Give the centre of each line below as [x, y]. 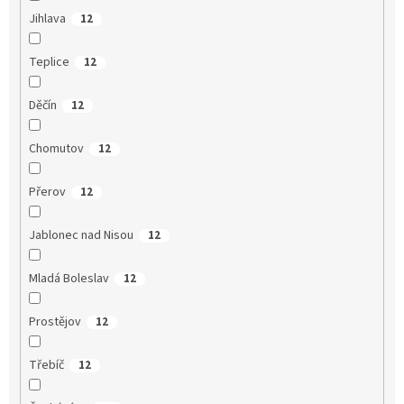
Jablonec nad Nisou [81, 235]
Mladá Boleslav [69, 278]
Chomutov [56, 148]
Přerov [47, 192]
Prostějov [55, 321]
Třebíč [46, 365]
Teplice [49, 62]
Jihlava [47, 18]
